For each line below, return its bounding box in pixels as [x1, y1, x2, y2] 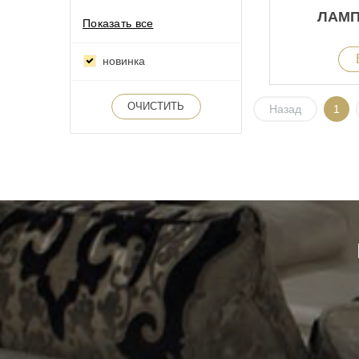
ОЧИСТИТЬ [127, 100, 184, 113]
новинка [103, 54, 145, 67]
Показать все [83, 16, 154, 30]
